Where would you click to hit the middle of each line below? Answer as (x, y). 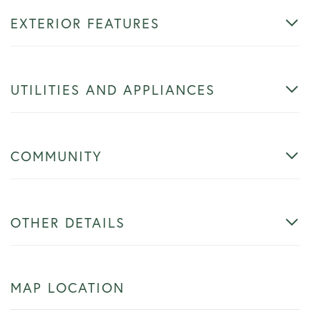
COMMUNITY (56, 156)
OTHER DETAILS (68, 222)
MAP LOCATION (67, 287)
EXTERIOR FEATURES (85, 23)
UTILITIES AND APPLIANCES (113, 89)
